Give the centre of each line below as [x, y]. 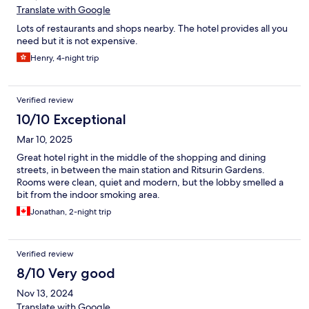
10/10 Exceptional [71, 120]
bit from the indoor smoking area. [88, 195]
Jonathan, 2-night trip [71, 212]
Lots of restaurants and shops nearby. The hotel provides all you [152, 29]
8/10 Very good [66, 273]
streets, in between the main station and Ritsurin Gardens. [141, 170]
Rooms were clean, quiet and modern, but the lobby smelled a [150, 182]
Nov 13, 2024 [45, 293]
